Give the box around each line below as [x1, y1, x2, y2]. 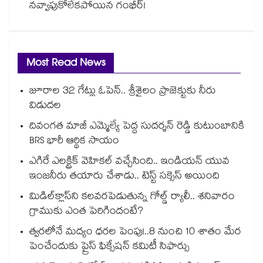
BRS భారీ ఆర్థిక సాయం [29, 133, 119, 151]
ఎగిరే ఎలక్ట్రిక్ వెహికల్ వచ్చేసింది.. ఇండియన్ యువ [29, 154, 230, 171]
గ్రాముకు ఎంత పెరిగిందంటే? [29, 204, 143, 221]
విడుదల [29, 98, 61, 116]
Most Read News [26, 55, 105, 75]
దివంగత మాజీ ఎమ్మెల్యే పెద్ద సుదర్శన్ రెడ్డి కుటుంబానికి [29, 119, 244, 136]
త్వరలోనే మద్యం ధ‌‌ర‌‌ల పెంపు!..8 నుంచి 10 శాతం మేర [29, 224, 241, 242]
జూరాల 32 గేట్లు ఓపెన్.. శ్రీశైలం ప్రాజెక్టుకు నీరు [29, 83, 216, 101]
